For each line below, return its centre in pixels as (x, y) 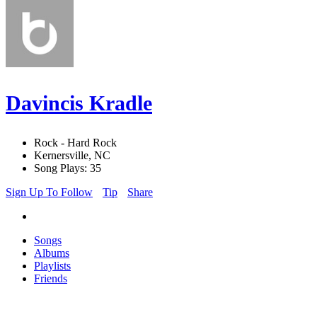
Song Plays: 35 (68, 168)
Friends (51, 279)
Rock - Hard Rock (75, 143)
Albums (52, 253)
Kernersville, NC (72, 156)
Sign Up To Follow (49, 192)
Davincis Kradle (79, 103)
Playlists (52, 266)
